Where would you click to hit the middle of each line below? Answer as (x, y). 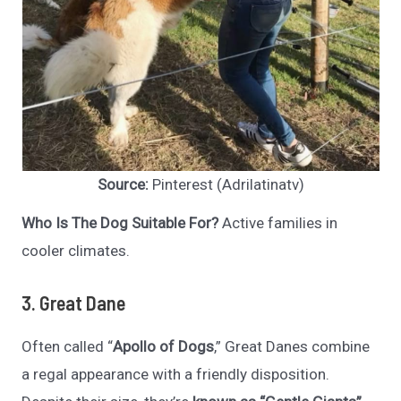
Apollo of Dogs (164, 346)
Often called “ (68, 346)
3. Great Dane (74, 302)
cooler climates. (76, 251)
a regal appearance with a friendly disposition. (176, 374)
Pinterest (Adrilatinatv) (228, 184)
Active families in (278, 223)
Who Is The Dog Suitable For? (120, 223)
